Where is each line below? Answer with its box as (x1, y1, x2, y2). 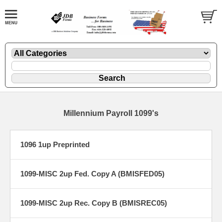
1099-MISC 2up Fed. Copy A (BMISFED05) (20, 169, 165, 178)
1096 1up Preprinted (20, 140, 90, 149)
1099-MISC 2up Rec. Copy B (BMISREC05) (20, 198, 167, 207)
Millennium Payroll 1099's (63, 109, 159, 117)
